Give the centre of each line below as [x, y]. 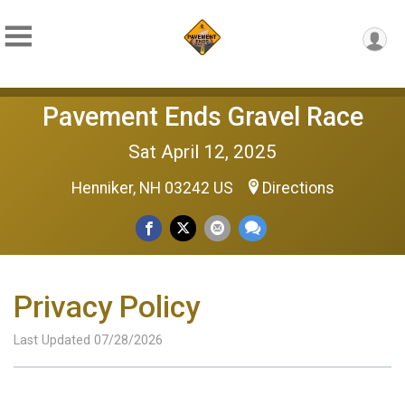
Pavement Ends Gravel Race [202, 117]
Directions [298, 188]
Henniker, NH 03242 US [154, 188]
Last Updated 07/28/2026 [88, 340]
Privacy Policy [107, 307]
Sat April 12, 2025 [202, 152]
